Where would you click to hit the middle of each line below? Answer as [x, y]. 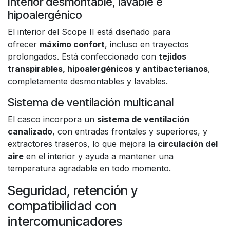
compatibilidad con [62, 206]
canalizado [30, 131]
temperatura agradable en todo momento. [89, 168]
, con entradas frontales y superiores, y [130, 131]
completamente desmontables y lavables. [88, 81]
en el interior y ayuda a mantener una [99, 156]
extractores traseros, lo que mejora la [83, 144]
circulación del [188, 144]
